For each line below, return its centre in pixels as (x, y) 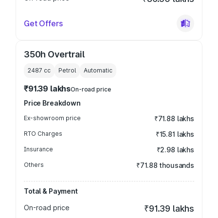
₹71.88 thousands (165, 165)
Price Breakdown (52, 103)
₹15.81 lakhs (175, 134)
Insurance (38, 149)
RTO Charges (43, 134)
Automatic (98, 70)
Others (34, 165)
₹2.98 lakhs (175, 150)
